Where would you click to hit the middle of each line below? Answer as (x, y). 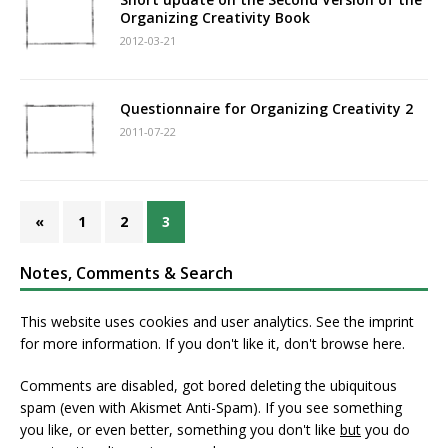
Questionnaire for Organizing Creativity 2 (266, 108)
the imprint (379, 321)
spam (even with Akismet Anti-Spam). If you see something (211, 407)
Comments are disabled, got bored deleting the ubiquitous (208, 385)
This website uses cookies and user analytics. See (182, 321)
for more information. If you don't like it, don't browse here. (212, 343)
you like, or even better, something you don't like (180, 429)
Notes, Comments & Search (126, 272)
